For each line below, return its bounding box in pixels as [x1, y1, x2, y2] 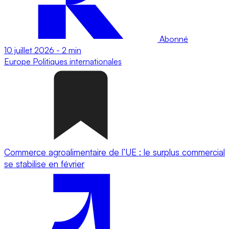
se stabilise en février [4, 158, 84, 169]
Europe [4, 56, 33, 66]
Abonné [157, 33, 188, 44]
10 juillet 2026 [4, 44, 54, 55]
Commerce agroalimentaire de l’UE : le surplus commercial [4, 146, 225, 157]
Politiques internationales [33, 56, 122, 66]
